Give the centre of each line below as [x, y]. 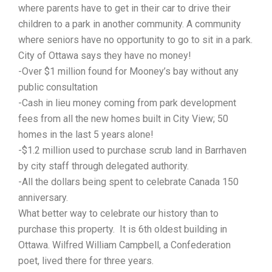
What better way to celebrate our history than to [118, 213]
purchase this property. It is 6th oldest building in [123, 229]
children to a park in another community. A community [130, 24]
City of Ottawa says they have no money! [105, 55]
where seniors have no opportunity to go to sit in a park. [135, 39]
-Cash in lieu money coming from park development [127, 103]
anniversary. [43, 197]
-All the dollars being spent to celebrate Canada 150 [128, 182]
